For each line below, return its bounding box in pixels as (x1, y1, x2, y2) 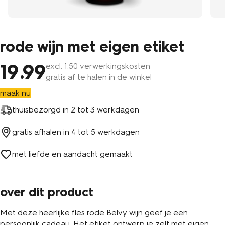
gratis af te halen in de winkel (46, 72, 152, 82)
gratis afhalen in (12, 127, 69, 137)
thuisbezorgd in (12, 105, 69, 115)
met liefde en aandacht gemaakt (12, 149, 133, 159)
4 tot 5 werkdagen (71, 127, 140, 137)
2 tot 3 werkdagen (71, 105, 139, 115)
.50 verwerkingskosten (67, 61, 150, 71)
